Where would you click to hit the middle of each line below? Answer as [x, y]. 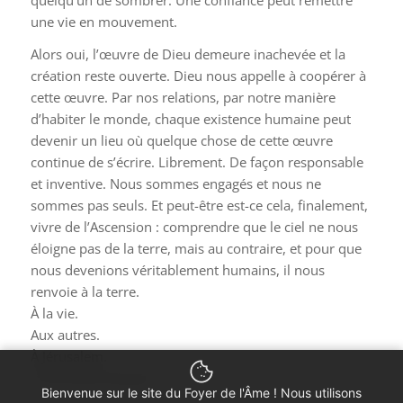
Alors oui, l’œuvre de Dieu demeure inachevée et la [188, 54]
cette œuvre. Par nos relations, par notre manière [183, 98]
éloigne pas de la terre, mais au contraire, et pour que [196, 249]
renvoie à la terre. [85, 292]
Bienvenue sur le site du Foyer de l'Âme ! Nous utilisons [201, 393]
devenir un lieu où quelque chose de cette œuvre [181, 141]
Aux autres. [65, 335]
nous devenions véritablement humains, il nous [177, 270]
